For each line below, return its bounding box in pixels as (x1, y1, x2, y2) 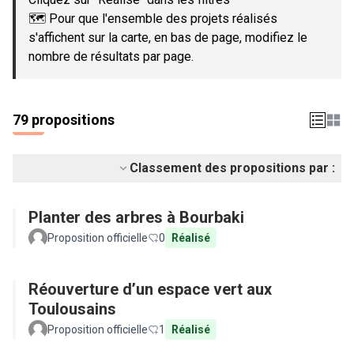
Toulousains (28, 299, 116, 318)
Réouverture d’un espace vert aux (28, 280, 272, 299)
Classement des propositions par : (130, 160, 335, 175)
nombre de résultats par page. (28, 49, 194, 64)
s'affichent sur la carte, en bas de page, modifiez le (28, 30, 307, 45)
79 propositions (13, 111, 115, 128)
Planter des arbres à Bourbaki (28, 208, 244, 227)
